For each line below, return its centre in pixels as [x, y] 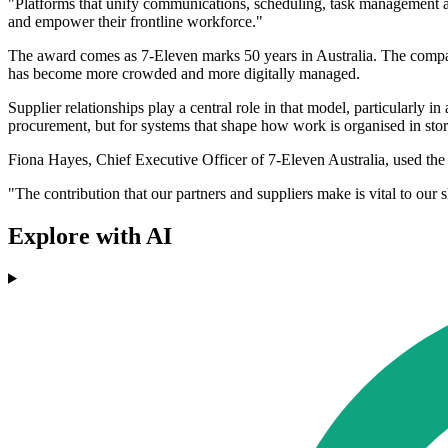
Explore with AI [90, 235]
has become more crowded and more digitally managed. [184, 74]
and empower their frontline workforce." [135, 22]
